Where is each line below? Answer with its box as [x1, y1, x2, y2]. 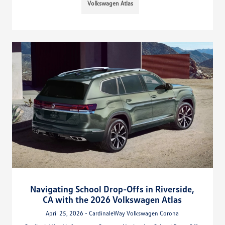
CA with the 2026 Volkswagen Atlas [43, 193, 182, 205]
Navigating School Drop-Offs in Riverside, [30, 183, 195, 194]
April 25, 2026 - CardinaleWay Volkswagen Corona [46, 209, 179, 217]
